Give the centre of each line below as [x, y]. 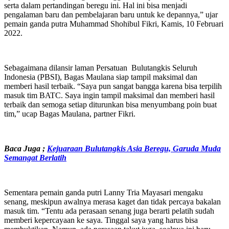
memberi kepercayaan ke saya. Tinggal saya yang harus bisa [101, 220]
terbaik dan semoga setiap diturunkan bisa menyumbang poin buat [110, 104]
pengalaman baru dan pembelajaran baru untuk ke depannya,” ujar [111, 14]
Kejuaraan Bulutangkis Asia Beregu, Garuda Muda [134, 148]
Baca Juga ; [26, 148]
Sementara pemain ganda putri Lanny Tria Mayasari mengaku [104, 192]
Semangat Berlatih [35, 157]
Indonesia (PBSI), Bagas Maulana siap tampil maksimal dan [101, 77]
